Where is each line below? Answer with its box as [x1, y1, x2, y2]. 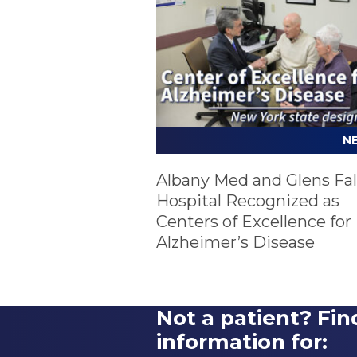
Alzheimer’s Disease [156, 233, 315, 252]
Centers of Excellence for [156, 212, 351, 231]
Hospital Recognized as [156, 191, 339, 210]
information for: [156, 329, 328, 355]
